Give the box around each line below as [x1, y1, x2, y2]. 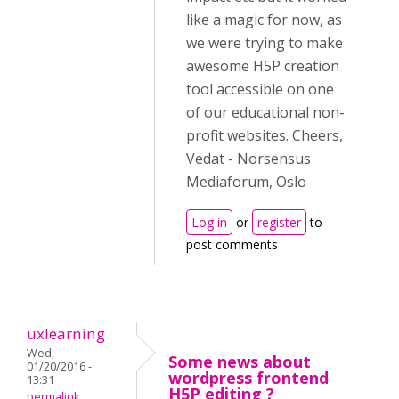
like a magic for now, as [186, 10, 342, 29]
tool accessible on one [186, 79, 334, 99]
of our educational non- [186, 102, 345, 122]
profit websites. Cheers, [186, 126, 343, 145]
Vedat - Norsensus [186, 149, 311, 168]
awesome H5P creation [186, 56, 339, 76]
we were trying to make [186, 33, 343, 53]
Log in [191, 214, 227, 231]
